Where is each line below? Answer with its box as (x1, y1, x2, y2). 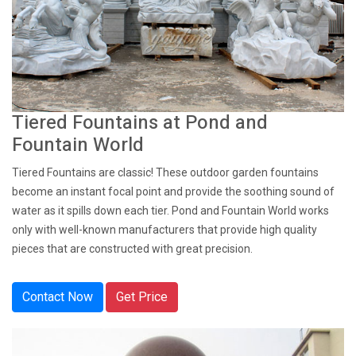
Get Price (116, 289, 168, 304)
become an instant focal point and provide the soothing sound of (12, 185, 335, 198)
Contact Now (22, 289, 93, 304)
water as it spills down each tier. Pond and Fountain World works (12, 204, 329, 217)
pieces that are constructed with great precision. (12, 242, 253, 255)
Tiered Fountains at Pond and (12, 109, 268, 137)
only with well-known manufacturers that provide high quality (12, 223, 317, 236)
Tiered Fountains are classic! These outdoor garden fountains (12, 166, 319, 179)
